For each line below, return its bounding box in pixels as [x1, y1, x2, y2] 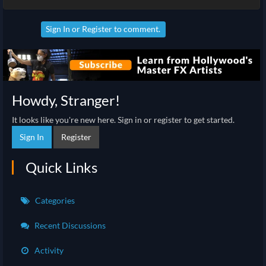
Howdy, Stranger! [12, 91, 120, 109]
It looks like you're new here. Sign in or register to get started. [12, 115, 235, 125]
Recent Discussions [33, 220, 106, 231]
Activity [33, 245, 64, 256]
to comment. [112, 23, 161, 34]
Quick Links [26, 159, 97, 176]
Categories [33, 195, 75, 206]
